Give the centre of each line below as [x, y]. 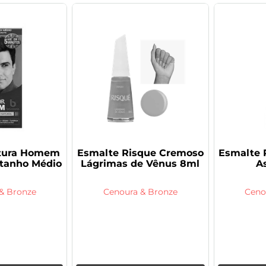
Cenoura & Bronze [140, 192]
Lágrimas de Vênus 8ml [140, 164]
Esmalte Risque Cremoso [140, 153]
